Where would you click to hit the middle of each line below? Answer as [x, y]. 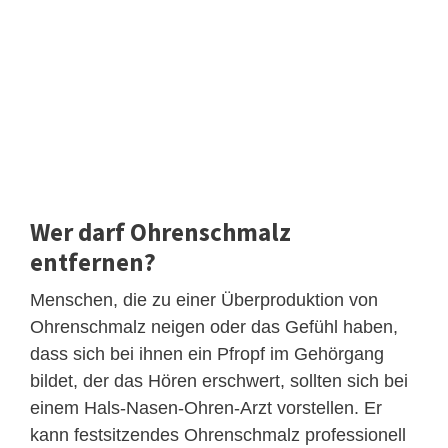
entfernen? [93, 262]
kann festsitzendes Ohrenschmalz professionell [218, 435]
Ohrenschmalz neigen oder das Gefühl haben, [214, 327]
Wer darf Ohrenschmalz [160, 232]
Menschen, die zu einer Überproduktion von [204, 300]
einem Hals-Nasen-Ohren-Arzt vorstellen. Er [206, 408]
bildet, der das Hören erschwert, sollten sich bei [219, 381]
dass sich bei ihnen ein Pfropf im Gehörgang [207, 354]
